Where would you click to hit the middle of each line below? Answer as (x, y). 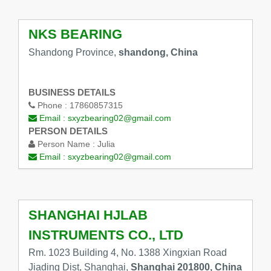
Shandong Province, (73, 52)
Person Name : (66, 144)
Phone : (52, 106)
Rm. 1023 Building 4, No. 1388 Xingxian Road (127, 253)
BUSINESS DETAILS (72, 93)
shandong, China (158, 52)
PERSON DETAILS (68, 131)
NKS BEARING (75, 34)
